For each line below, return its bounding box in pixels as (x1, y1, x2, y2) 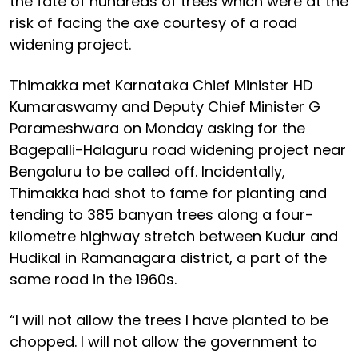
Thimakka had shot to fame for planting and (10, 182, 327, 203)
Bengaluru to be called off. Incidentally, (10, 161, 285, 181)
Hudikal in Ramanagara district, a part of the (10, 247, 327, 268)
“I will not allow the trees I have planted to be (10, 309, 328, 330)
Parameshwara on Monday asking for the (10, 117, 305, 138)
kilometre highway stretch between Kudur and (10, 225, 338, 246)
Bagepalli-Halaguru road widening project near (10, 139, 346, 160)
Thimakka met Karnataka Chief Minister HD (10, 74, 312, 95)
